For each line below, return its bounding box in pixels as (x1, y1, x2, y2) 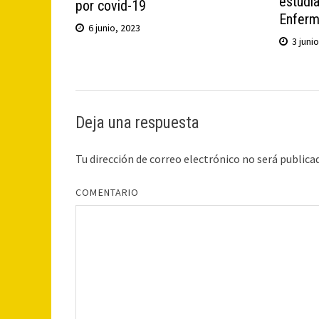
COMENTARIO (75, 185, 140, 199)
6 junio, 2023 (88, 21, 141, 34)
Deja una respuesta (75, 113, 200, 132)
